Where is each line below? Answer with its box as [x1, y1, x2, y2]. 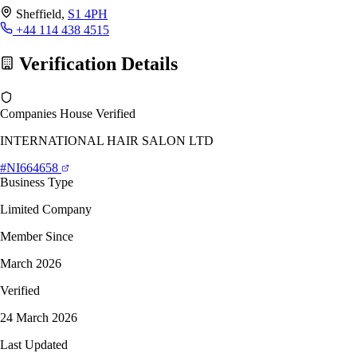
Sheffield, [16, 6, 68, 21]
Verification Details [14, 53, 178, 74]
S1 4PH [68, 6, 108, 21]
